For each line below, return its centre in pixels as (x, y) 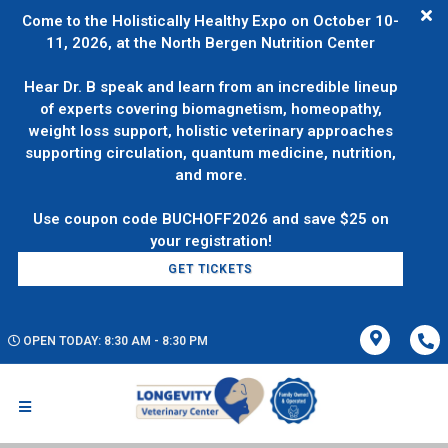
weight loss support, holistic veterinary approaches (210, 131)
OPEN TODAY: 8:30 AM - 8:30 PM (115, 341)
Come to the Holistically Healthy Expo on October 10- (211, 21)
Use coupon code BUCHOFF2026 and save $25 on (210, 219)
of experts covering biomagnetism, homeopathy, (210, 109)
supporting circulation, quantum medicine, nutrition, (211, 153)
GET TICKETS (211, 269)
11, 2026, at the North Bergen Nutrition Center (211, 43)
